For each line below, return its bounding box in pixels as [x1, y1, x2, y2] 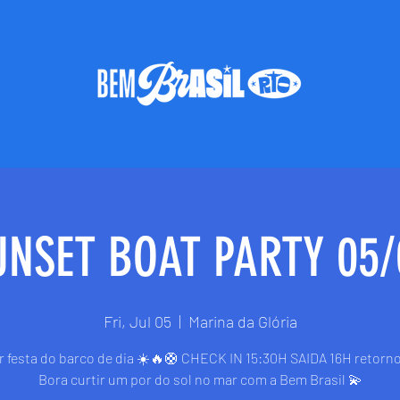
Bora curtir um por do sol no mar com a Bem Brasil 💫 [37, 371, 362, 387]
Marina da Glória [187, 312, 297, 331]
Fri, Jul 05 [103, 312, 171, 331]
